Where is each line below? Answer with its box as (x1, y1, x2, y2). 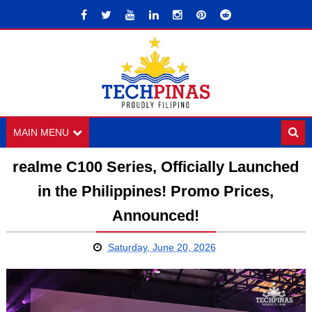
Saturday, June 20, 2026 (107, 242, 216, 253)
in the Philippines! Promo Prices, (38, 182, 274, 200)
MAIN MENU (13, 127, 69, 138)
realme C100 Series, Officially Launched (13, 158, 299, 175)
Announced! (112, 207, 200, 224)
